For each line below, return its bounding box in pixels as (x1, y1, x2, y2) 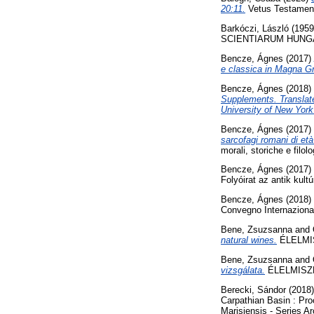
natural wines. (221, 234, 277, 245)
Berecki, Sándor (221, 284, 286, 295)
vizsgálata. (221, 264, 265, 275)
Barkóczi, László (221, 23, 289, 34)
